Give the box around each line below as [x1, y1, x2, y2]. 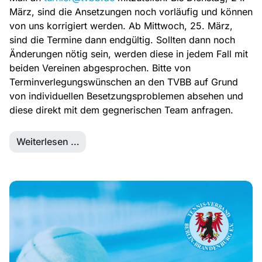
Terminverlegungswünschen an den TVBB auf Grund [9, 76, 238, 88]
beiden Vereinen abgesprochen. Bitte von [9, 62, 191, 74]
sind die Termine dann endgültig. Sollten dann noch [9, 34, 235, 46]
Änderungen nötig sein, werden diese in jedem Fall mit [9, 48, 248, 60]
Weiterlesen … [16, 136, 80, 148]
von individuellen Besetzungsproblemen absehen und [9, 90, 243, 102]
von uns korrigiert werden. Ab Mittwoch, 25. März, [9, 20, 233, 32]
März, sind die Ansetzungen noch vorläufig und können [9, 6, 253, 18]
